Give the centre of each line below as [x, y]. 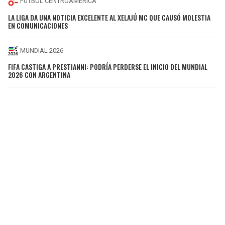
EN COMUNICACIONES [38, 25]
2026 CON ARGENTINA [39, 75]
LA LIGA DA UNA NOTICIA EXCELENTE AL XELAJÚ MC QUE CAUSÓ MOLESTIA [109, 17]
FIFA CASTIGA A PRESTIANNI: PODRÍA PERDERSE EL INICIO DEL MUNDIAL [108, 67]
